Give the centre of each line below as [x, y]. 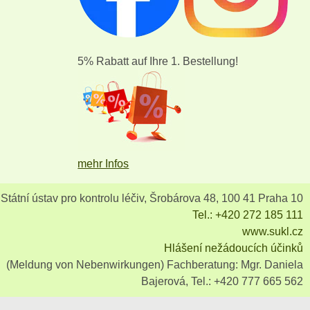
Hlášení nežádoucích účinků [233, 248]
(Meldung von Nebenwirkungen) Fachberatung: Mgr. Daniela [154, 264]
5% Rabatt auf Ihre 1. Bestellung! [158, 61]
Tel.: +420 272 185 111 [247, 215]
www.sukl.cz [272, 231]
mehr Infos [103, 163]
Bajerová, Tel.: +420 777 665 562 [222, 281]
